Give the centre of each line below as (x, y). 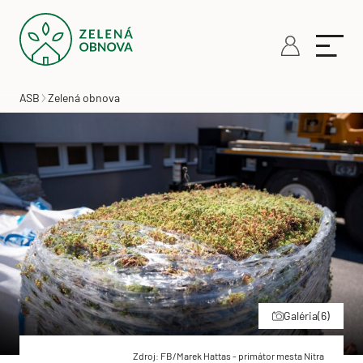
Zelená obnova (84, 97)
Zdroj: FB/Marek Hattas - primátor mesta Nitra (228, 355)
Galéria (301, 315)
